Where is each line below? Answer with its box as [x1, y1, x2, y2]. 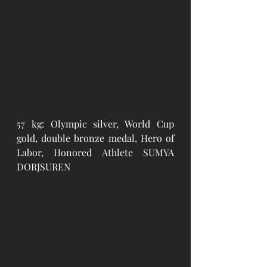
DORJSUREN [17, 160, 70, 173]
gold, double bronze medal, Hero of [17, 131, 174, 144]
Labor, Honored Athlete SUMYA [17, 145, 174, 159]
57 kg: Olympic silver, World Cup [17, 117, 174, 130]
